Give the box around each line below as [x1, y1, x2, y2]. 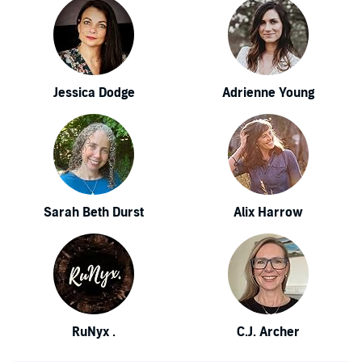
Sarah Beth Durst [44, 204, 144, 221]
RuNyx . [72, 324, 116, 340]
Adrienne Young [222, 85, 314, 101]
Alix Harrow [234, 204, 303, 221]
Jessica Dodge [53, 85, 135, 101]
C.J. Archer [237, 324, 300, 340]
